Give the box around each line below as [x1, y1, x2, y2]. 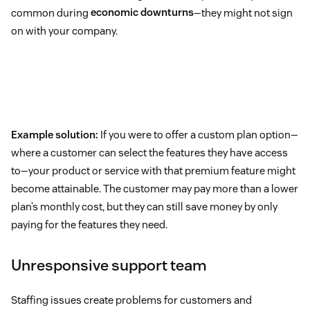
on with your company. [11, 24, 118, 37]
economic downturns [91, 6, 194, 19]
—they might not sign [194, 6, 293, 19]
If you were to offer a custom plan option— [100, 127, 298, 141]
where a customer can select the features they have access [11, 145, 288, 159]
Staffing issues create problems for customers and [11, 293, 252, 307]
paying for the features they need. [11, 217, 167, 231]
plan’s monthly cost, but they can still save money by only [11, 199, 277, 213]
